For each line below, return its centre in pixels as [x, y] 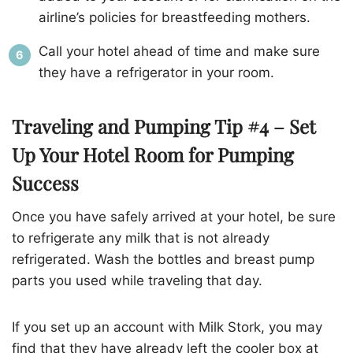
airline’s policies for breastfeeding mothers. [175, 18]
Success [45, 183]
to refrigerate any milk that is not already [141, 238]
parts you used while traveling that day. [137, 281]
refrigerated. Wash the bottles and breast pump [163, 260]
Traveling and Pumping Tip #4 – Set [164, 126]
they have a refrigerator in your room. [156, 73]
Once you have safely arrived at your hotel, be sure [174, 217]
